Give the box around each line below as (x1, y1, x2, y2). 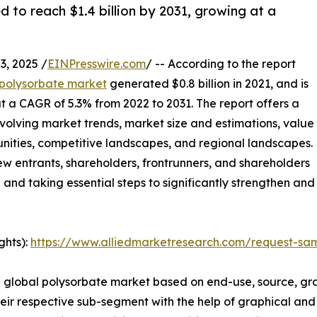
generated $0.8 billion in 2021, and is (107, 76, 309, 91)
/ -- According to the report (146, 57, 296, 71)
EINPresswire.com (47, 57, 146, 71)
